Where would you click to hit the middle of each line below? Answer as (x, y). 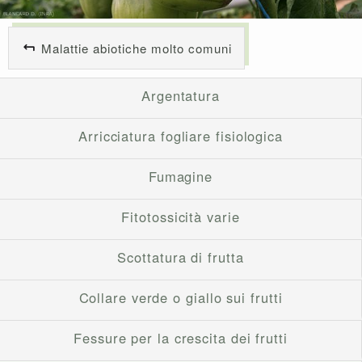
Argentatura (181, 95)
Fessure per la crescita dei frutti (181, 337)
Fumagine (181, 176)
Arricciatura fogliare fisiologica (181, 135)
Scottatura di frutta (181, 257)
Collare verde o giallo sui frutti (181, 297)
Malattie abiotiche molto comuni (137, 48)
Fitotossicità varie (181, 216)
